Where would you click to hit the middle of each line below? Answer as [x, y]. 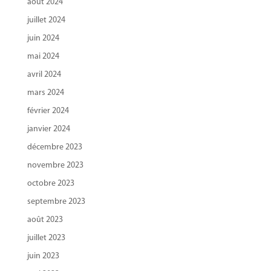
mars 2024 [45, 93]
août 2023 [45, 220]
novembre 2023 [55, 165]
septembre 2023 [56, 201]
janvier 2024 [48, 129]
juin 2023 [43, 256]
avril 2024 [44, 74]
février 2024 [48, 111]
